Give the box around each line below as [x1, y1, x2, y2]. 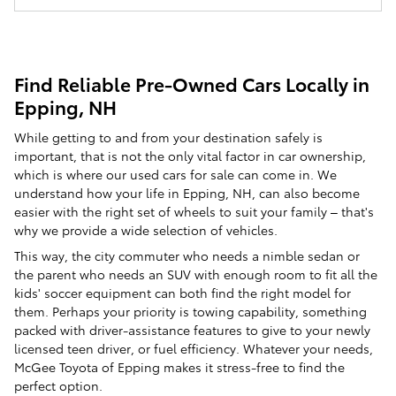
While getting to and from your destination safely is [14, 127, 323, 146]
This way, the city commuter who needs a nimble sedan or [14, 246, 360, 264]
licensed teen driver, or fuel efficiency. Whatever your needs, [14, 339, 373, 357]
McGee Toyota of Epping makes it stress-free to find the [14, 357, 345, 376]
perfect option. [14, 376, 103, 394]
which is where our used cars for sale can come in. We [14, 164, 337, 183]
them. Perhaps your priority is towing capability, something [14, 301, 367, 320]
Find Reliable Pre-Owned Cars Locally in [14, 71, 369, 97]
